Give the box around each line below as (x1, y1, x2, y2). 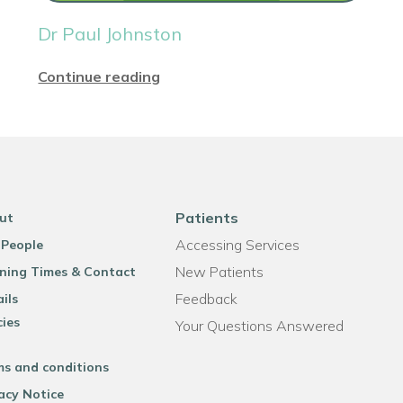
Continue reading (38, 67, 161, 85)
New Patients (175, 263, 264, 281)
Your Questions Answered (175, 317, 344, 335)
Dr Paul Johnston (38, 22, 183, 45)
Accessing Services (175, 236, 300, 254)
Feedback (175, 290, 237, 308)
